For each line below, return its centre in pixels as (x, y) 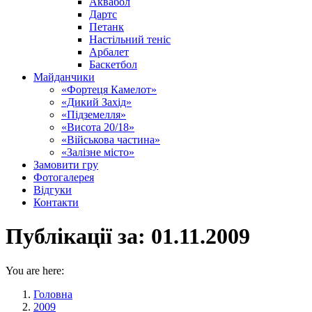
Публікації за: (78, 236)
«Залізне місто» (98, 152)
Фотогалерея (64, 177)
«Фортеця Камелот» (109, 89)
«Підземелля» (94, 115)
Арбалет (109, 52)
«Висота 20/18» (98, 127)
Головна (53, 294)
